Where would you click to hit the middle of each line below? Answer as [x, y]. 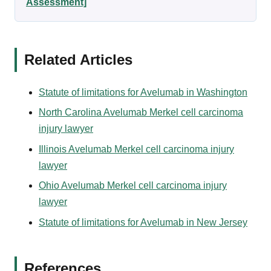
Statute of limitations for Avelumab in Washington [143, 93]
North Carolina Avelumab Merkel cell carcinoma [141, 113]
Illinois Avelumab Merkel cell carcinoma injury [136, 149]
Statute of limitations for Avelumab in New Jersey [143, 222]
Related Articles [78, 60]
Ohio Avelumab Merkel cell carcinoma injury [133, 186]
